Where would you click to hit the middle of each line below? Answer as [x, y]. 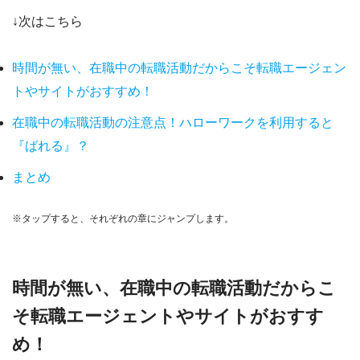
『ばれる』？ [51, 145]
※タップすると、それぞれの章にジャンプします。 [123, 218]
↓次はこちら [47, 21]
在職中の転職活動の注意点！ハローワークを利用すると [173, 122]
